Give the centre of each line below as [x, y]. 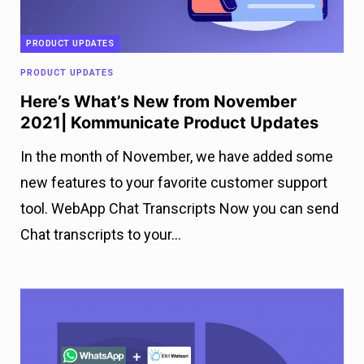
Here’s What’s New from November [158, 101]
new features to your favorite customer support [174, 182]
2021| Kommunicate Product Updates [169, 122]
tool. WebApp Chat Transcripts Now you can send [180, 208]
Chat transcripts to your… [101, 234]
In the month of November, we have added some [177, 156]
